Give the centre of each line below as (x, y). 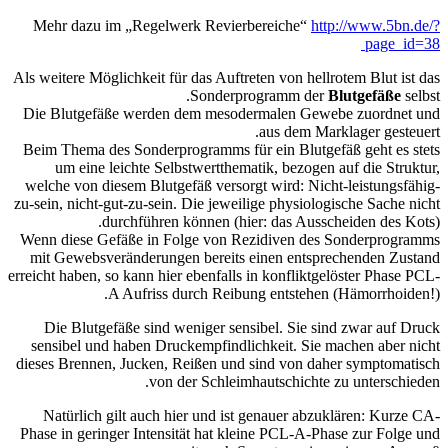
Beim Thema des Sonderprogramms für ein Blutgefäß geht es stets (231, 149)
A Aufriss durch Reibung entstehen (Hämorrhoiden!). (274, 293)
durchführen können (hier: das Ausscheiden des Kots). (271, 221)
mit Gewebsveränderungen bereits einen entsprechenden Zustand (235, 257)
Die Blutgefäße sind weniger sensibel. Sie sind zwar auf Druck (242, 327)
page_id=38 (402, 43)
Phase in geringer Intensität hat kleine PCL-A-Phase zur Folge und (230, 433)
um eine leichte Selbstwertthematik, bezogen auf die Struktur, (247, 167)
